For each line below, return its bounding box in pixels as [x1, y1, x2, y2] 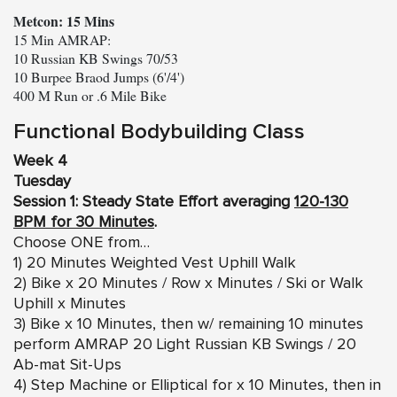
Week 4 [13, 152, 67, 169]
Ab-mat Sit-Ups [13, 356, 121, 373]
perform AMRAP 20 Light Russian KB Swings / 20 [13, 336, 356, 353]
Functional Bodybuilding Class [13, 121, 305, 143]
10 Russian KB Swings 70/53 [13, 48, 178, 67]
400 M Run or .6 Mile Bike [13, 85, 167, 105]
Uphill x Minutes [13, 295, 126, 312]
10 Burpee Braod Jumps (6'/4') [13, 66, 184, 86]
